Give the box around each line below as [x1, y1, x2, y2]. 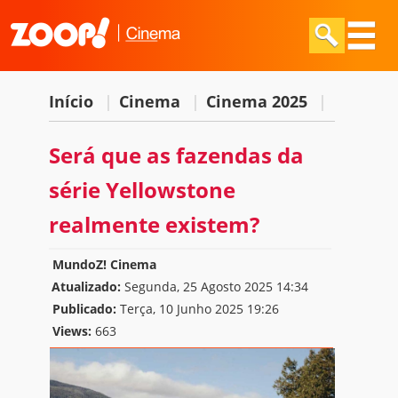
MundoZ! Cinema [52, 255, 156, 273]
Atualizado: [51, 277, 121, 295]
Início [48, 91, 98, 113]
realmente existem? [48, 210, 259, 240]
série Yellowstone [48, 175, 235, 205]
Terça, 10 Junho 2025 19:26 [115, 299, 279, 317]
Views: [52, 322, 92, 339]
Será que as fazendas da [48, 140, 304, 171]
